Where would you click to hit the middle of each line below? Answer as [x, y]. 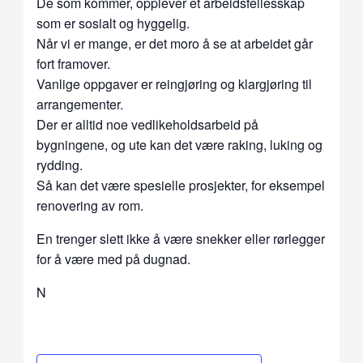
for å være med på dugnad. [113, 259]
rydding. [59, 165]
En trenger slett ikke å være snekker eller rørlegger [180, 239]
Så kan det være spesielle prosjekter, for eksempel [180, 186]
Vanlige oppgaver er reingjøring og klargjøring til [174, 84]
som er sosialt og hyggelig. [113, 23]
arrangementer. [79, 105]
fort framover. [73, 64]
